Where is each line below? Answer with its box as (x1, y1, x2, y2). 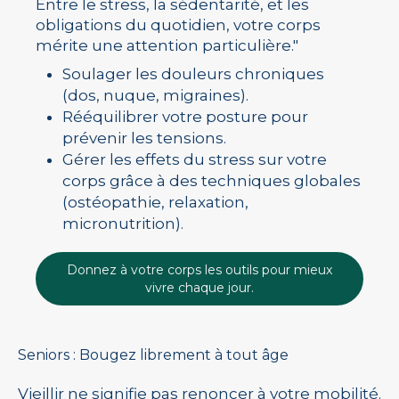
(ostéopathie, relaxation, (62, 193, 248, 211)
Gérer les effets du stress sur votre (62, 151, 327, 168)
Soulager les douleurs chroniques (62, 65, 324, 83)
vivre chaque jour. (145, 280, 254, 296)
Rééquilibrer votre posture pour (62, 108, 308, 126)
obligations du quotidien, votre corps (36, 16, 321, 34)
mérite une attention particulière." (36, 37, 298, 54)
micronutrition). (62, 215, 183, 232)
